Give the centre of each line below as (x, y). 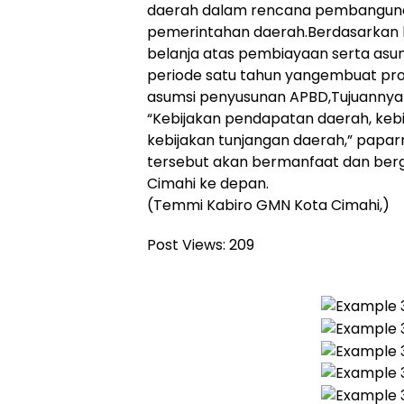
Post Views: (186, 244)
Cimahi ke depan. (208, 183)
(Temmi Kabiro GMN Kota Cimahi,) (268, 205)
